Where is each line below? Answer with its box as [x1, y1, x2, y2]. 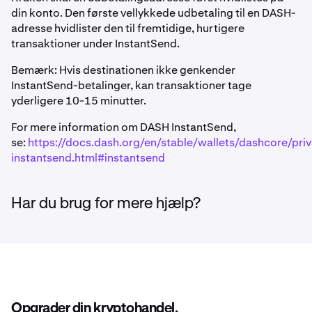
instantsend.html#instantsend [11, 150, 165, 165]
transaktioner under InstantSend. [11, 36, 180, 51]
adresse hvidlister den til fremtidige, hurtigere [11, 21, 244, 36]
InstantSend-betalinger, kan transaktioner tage [11, 78, 251, 93]
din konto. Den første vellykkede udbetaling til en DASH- [11, 6, 296, 20]
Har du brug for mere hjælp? [11, 196, 201, 212]
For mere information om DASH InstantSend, [11, 120, 236, 134]
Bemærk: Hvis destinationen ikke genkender [11, 63, 235, 77]
